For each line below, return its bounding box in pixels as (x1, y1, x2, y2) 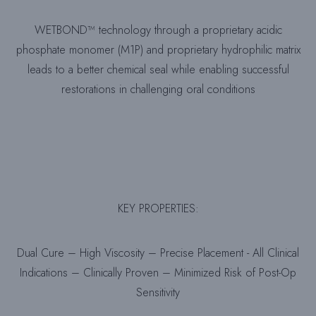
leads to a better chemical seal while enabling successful (27, 61, 289, 78)
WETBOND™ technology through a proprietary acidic (34, 22, 282, 39)
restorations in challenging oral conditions (61, 81, 255, 98)
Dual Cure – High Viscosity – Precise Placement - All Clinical (17, 245, 299, 262)
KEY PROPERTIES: (117, 200, 199, 217)
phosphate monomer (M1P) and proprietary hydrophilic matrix (16, 42, 300, 59)
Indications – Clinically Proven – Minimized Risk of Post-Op (20, 265, 296, 281)
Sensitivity (136, 284, 180, 301)
